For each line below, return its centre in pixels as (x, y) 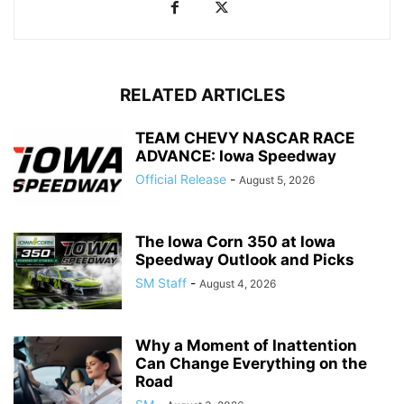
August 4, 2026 (238, 283)
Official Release (181, 179)
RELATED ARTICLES (202, 95)
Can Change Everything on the (251, 363)
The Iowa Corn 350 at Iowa (235, 241)
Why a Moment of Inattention (246, 345)
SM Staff (161, 282)
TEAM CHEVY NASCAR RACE (245, 138)
